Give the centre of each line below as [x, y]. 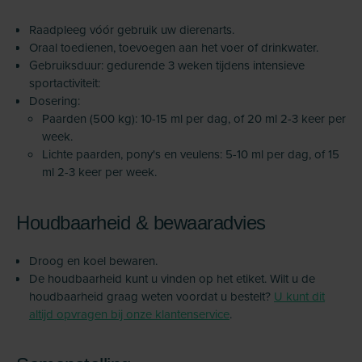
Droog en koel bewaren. [93, 261]
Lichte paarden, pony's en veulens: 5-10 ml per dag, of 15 [191, 154]
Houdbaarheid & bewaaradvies [141, 223]
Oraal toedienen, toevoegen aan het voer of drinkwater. [174, 47]
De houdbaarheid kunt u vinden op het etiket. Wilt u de [172, 278]
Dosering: [55, 101]
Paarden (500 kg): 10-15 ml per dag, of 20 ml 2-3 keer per [194, 118]
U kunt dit [299, 296]
